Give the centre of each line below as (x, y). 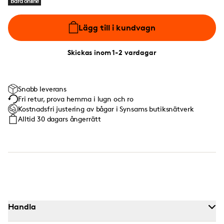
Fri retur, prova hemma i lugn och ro (76, 99)
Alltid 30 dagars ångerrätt (59, 119)
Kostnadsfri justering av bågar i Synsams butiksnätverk (106, 109)
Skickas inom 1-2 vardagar (112, 52)
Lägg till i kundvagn (117, 27)
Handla (22, 206)
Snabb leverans (42, 89)
